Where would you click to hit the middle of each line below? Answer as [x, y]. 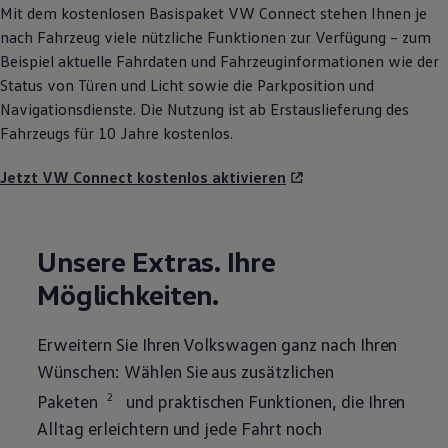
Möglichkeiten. [128, 293]
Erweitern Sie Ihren [108, 343]
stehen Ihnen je [371, 12]
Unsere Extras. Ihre [156, 260]
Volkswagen [230, 343]
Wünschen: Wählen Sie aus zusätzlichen [185, 370]
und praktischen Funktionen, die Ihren [264, 400]
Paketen [68, 400]
